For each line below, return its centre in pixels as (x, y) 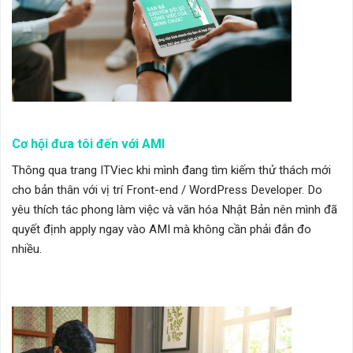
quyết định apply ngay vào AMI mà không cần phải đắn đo (162, 230)
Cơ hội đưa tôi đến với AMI (88, 144)
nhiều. (27, 249)
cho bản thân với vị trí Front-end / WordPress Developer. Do (167, 190)
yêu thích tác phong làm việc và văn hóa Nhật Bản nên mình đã (175, 210)
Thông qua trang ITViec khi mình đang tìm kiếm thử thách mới (171, 171)
